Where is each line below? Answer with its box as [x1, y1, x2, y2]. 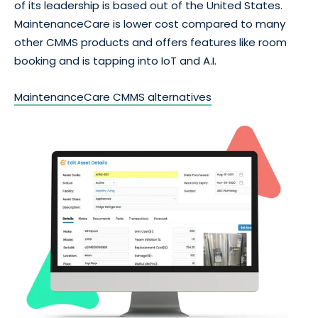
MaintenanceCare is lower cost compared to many [14, 16, 285, 32]
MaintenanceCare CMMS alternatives [14, 89, 212, 105]
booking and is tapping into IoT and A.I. [14, 53, 216, 69]
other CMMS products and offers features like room [14, 35, 287, 50]
